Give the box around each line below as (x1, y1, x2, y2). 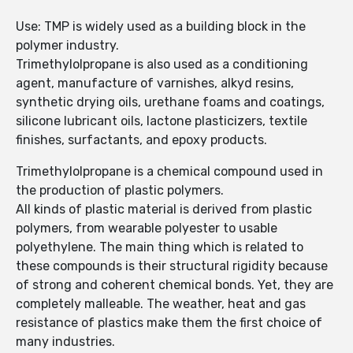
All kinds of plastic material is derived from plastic (16, 202, 312, 217)
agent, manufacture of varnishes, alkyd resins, (16, 76, 294, 91)
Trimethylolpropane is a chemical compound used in (16, 164, 323, 180)
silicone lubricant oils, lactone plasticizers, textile (16, 113, 307, 129)
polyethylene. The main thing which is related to (16, 240, 303, 255)
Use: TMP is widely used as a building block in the (16, 19, 306, 35)
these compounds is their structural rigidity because (16, 258, 328, 274)
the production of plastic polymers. (16, 183, 224, 199)
